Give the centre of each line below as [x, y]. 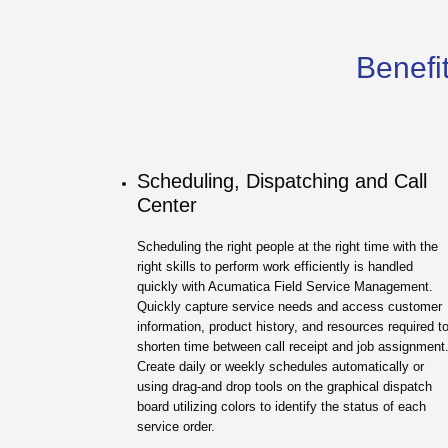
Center [167, 204]
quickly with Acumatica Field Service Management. [285, 286]
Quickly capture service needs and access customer [289, 306]
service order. [176, 426]
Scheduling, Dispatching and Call [282, 180]
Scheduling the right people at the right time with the [287, 246]
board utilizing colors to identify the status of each [281, 406]
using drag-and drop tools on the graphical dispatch [284, 386]
